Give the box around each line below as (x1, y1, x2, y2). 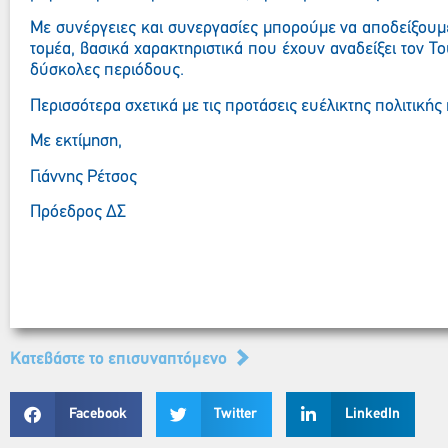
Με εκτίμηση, (30, 132, 122, 152)
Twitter (214, 406, 257, 422)
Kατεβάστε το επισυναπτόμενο (10, 350, 227, 370)
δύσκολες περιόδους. (30, 61, 184, 81)
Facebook (68, 406, 127, 422)
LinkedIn (344, 406, 400, 422)
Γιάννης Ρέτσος (30, 167, 353, 187)
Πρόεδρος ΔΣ (30, 202, 362, 222)
